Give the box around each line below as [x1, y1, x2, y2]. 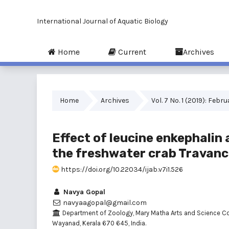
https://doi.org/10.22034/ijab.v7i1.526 [59, 165, 183, 174]
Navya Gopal [61, 188, 105, 196]
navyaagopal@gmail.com [61, 198, 147, 207]
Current [116, 47, 146, 57]
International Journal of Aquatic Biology [37, 17, 168, 26]
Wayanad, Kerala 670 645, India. [52, 219, 146, 227]
